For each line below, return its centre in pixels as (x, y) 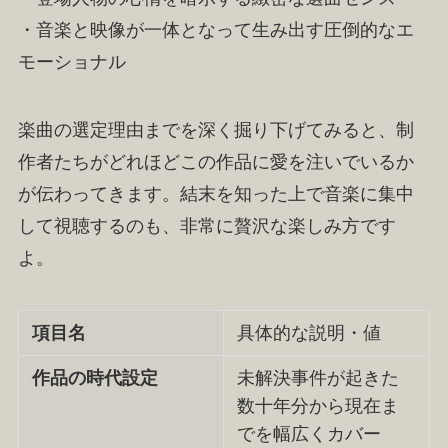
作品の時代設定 (95, 377)
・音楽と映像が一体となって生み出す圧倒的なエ (215, 29)
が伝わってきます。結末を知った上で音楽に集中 (215, 193)
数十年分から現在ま (318, 405)
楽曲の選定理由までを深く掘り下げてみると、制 (215, 129)
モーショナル (71, 61)
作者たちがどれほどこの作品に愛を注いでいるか (215, 161)
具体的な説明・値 (309, 332)
